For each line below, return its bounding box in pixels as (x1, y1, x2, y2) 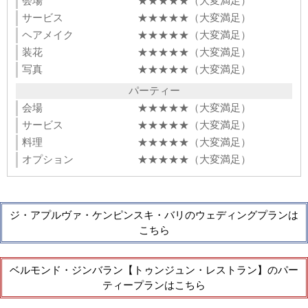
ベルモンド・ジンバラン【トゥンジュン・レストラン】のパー (10, 264, 298, 276)
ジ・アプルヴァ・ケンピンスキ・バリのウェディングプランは (10, 209, 298, 221)
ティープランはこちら (102, 279, 206, 291)
